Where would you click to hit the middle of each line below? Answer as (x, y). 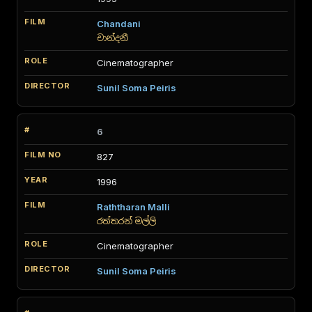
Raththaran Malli (133, 207)
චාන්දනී (112, 38)
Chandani (119, 24)
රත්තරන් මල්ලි (127, 221)
